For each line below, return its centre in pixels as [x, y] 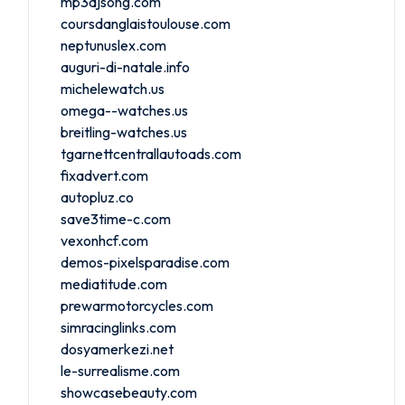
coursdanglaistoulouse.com [146, 23]
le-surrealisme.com [120, 370]
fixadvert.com [104, 175]
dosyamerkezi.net [117, 348]
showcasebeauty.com [129, 392]
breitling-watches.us [124, 132]
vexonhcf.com [104, 240]
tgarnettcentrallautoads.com [151, 153]
